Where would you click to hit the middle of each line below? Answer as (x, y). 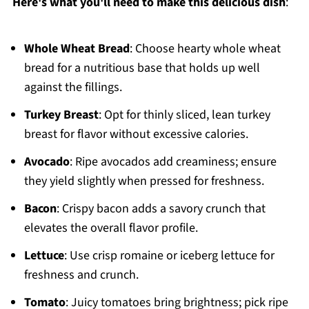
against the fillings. (73, 87)
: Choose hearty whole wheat (205, 49)
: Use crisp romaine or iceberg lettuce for (169, 256)
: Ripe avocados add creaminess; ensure (173, 162)
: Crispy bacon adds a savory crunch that (161, 209)
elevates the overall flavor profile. (111, 228)
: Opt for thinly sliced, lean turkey (184, 115)
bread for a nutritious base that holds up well (142, 68)
